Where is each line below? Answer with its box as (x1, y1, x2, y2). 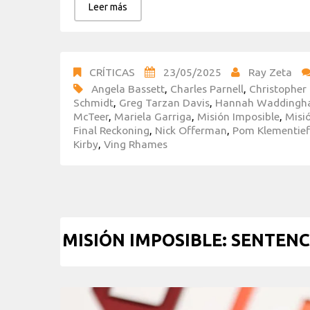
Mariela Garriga (114, 109, 192, 122)
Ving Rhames (104, 137, 167, 150)
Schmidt (73, 95, 113, 109)
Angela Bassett (91, 82, 165, 95)
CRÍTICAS (89, 65, 135, 78)
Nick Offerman (155, 123, 227, 136)
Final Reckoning (73, 123, 149, 136)
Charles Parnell (170, 82, 244, 95)
